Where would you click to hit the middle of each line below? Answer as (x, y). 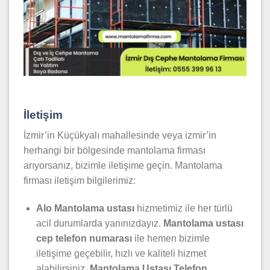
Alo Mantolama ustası (85, 209)
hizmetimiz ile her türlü (183, 209)
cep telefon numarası (84, 239)
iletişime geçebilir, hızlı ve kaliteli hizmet (121, 254)
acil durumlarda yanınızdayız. (99, 224)
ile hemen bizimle (171, 239)
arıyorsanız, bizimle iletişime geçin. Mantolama (123, 166)
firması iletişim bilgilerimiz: (80, 181)
